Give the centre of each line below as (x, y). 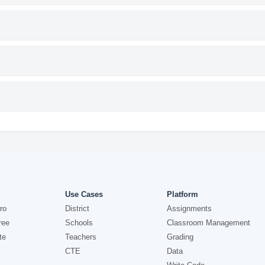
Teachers (81, 237)
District (77, 209)
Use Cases (84, 194)
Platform (182, 194)
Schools (79, 223)
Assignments (189, 209)
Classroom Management (208, 223)
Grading (180, 237)
